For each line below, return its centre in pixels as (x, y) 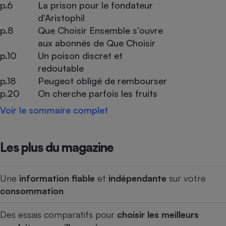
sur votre (186, 178)
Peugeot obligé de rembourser (102, 81)
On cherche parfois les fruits (97, 94)
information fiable (57, 178)
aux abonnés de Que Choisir (96, 43)
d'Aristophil (61, 18)
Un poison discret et (80, 56)
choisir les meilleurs (158, 214)
